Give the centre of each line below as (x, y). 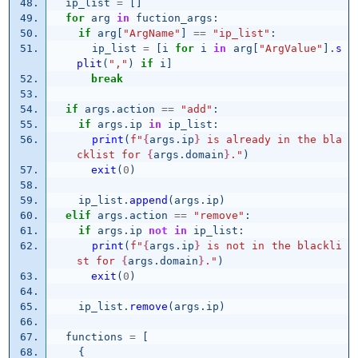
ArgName (151, 34)
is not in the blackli (271, 246)
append (148, 201)
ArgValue (290, 49)
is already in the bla (271, 140)
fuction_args (174, 18)
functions (94, 337)
